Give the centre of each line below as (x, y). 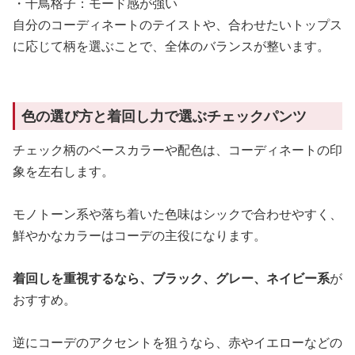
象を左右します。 (63, 172)
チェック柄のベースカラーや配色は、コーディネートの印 (177, 150)
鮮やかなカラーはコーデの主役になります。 (139, 236)
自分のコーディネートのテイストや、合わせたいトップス (177, 25)
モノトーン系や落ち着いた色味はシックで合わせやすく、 (177, 214)
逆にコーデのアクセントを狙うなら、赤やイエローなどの (177, 343)
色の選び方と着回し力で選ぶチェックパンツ (164, 116)
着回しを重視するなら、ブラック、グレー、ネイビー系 (171, 279)
